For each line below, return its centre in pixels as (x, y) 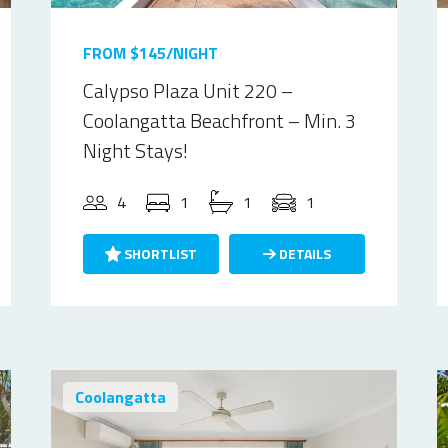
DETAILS (303, 253)
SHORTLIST (159, 253)
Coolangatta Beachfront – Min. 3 (220, 120)
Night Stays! (136, 150)
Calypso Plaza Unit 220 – (188, 90)
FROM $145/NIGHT (151, 53)
